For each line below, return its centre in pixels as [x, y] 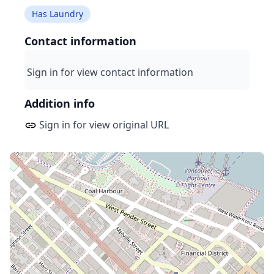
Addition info [60, 103]
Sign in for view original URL [103, 124]
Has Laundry [57, 13]
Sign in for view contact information [110, 72]
